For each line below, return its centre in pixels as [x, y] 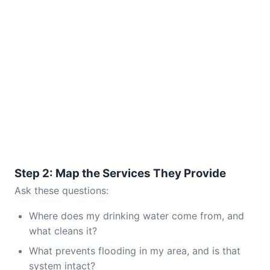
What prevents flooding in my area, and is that [135, 251]
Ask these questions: [61, 190]
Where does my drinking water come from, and [137, 216]
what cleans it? [63, 231]
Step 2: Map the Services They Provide [120, 173]
